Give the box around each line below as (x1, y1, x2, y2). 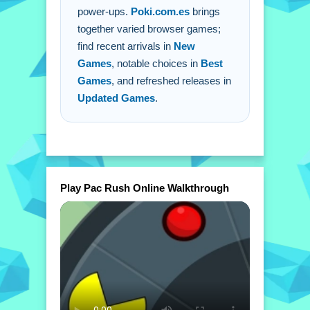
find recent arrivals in (77, 40, 174, 52)
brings (190, 6, 220, 17)
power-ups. (77, 6, 131, 17)
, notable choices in (111, 57, 201, 69)
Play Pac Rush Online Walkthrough (60, 182, 229, 194)
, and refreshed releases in (111, 75, 231, 86)
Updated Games (77, 92, 155, 104)
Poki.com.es (131, 6, 190, 17)
